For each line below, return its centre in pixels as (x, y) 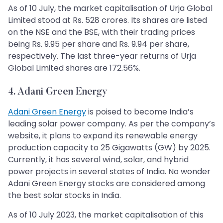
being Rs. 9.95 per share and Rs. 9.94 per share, (99, 44)
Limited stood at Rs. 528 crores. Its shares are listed (108, 20)
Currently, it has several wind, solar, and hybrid (98, 160)
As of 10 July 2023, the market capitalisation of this (106, 215)
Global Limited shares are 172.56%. (74, 68)
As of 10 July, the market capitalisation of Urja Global (110, 8)
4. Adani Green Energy (58, 92)
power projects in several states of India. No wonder (109, 172)
